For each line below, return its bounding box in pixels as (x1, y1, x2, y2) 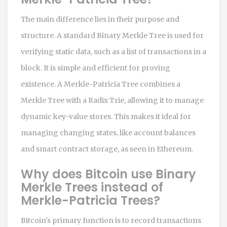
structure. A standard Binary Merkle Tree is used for (21, 30, 204, 40)
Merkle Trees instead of (21, 178, 163, 196)
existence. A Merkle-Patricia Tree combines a (21, 79, 180, 89)
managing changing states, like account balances (21, 128, 196, 137)
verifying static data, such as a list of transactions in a (21, 47, 206, 56)
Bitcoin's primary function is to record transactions (21, 215, 201, 225)
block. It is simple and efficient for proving (21, 63, 170, 72)
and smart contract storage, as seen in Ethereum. (21, 144, 193, 154)
